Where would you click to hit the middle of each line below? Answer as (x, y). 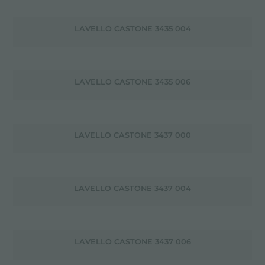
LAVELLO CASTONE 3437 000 (132, 135)
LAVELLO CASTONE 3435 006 (132, 82)
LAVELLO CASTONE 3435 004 (132, 28)
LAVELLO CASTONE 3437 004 (132, 188)
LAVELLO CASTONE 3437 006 (132, 241)
